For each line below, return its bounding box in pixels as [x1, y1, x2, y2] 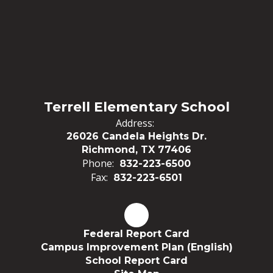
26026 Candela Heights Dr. [66, 130, 207, 142]
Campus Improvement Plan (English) [40, 241, 233, 253]
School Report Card [85, 255, 188, 266]
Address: [116, 116, 154, 130]
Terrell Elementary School [43, 99, 230, 115]
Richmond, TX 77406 [82, 144, 191, 155]
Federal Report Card [83, 228, 190, 239]
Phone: [82, 157, 114, 170]
